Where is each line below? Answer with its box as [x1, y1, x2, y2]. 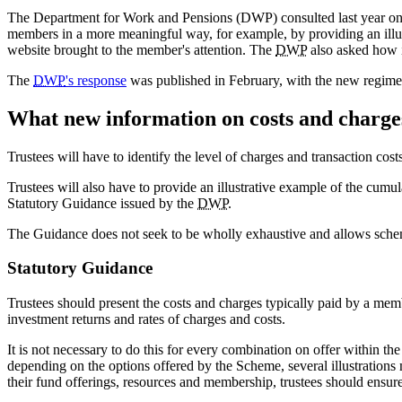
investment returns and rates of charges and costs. [7, 311, 285, 328]
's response [66, 72, 127, 88]
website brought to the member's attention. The [7, 41, 275, 57]
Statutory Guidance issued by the [7, 195, 197, 211]
